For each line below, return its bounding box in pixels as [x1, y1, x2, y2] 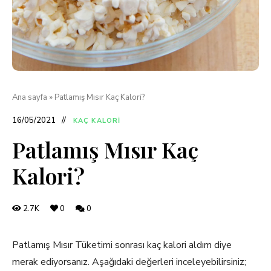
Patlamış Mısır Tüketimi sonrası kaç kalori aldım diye [12, 238, 232, 252]
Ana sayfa [12, 92, 47, 103]
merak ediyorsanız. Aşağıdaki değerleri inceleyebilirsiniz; [12, 255, 246, 269]
